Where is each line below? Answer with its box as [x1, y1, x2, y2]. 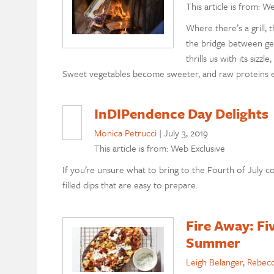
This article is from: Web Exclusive [94, 141, 225, 155]
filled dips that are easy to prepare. [62, 178, 198, 192]
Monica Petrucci [94, 126, 157, 140]
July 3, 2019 [163, 126, 208, 140]
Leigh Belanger [185, 254, 243, 268]
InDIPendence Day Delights [94, 103, 268, 124]
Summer [185, 232, 240, 253]
